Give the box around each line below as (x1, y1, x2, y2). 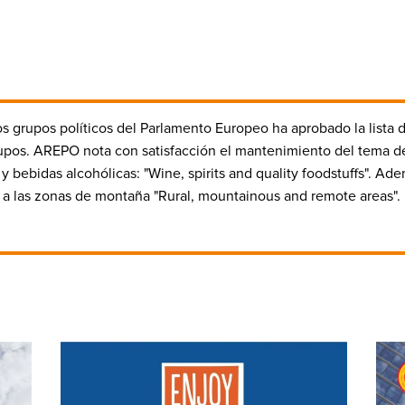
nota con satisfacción (83, 142, 216, 160)
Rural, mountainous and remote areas (158, 187, 393, 205)
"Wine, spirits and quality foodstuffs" (144, 165, 368, 183)
